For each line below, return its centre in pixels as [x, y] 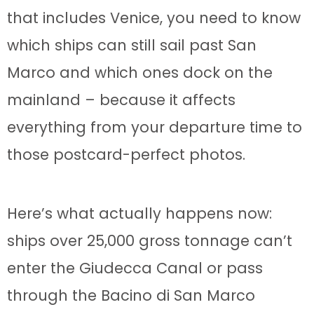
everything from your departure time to [155, 128]
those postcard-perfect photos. [126, 155]
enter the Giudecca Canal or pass [135, 268]
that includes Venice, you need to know [154, 18]
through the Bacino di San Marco [131, 296]
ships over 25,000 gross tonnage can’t [150, 241]
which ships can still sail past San [132, 46]
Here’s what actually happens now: [139, 214]
